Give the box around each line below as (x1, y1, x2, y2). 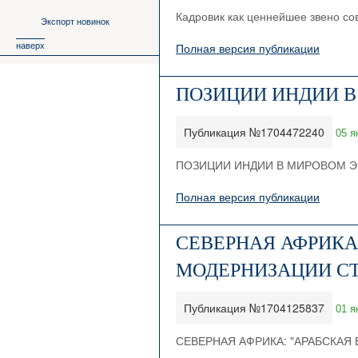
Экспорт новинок (41, 14, 109, 27)
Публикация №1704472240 (184, 124, 324, 140)
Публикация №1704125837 (184, 300, 324, 316)
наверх (16, 38, 45, 51)
